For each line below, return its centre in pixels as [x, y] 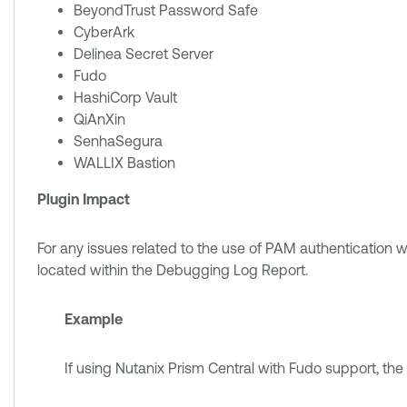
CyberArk [104, 32]
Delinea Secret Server [144, 54]
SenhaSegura [118, 141]
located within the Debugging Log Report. [173, 270]
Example [94, 319]
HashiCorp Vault [125, 97]
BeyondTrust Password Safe [166, 10]
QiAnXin [99, 119]
